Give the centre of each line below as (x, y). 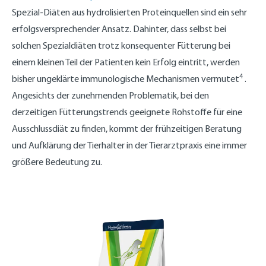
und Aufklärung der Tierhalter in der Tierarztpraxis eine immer (129, 145)
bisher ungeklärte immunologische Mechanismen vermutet (126, 78)
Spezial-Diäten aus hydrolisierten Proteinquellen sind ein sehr (129, 12)
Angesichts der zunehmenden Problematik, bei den (110, 95)
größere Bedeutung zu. (57, 161)
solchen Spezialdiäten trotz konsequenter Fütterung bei (121, 45)
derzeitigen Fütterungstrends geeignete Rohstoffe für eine (127, 112)
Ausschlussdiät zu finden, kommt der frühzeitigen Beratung (127, 128)
